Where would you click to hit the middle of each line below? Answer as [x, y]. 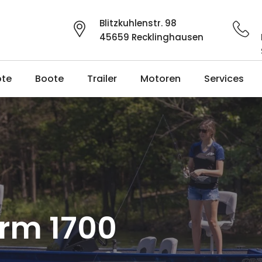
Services [224, 79]
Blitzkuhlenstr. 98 [138, 23]
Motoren [161, 79]
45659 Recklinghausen [151, 37]
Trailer [102, 79]
